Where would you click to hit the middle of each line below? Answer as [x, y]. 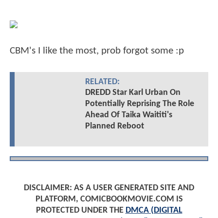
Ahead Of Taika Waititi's [128, 115]
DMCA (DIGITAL [154, 211]
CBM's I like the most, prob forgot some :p [97, 51]
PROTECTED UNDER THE [81, 211]
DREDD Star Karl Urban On [133, 93]
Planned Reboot [114, 127]
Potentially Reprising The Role [139, 104]
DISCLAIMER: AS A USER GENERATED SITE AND [109, 188]
